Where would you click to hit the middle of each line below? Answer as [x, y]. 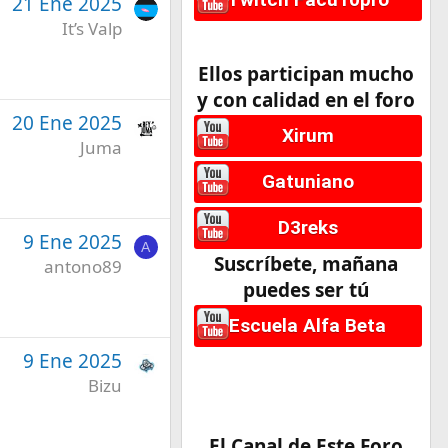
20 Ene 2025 [66, 122]
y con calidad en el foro [305, 99]
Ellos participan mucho [305, 73]
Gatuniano [307, 181]
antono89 [82, 266]
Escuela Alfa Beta [308, 326]
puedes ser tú [305, 290]
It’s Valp [91, 28]
